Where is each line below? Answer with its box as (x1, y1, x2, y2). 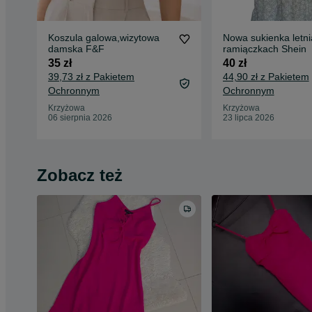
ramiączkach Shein (222, 42, 306, 54)
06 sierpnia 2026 (48, 112, 112, 123)
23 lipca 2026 (222, 112, 274, 123)
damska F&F (86, 42, 104, 54)
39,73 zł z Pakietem (48, 70, 134, 82)
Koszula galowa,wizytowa (48, 31, 159, 43)
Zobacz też (37, 165, 123, 185)
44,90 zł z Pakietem (222, 70, 309, 82)
